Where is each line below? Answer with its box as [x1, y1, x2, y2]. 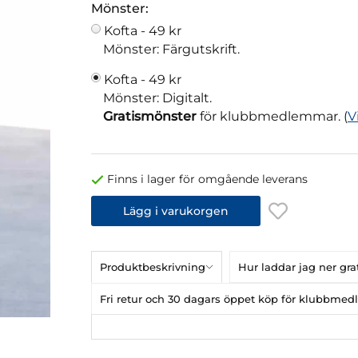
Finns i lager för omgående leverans [107, 172, 308, 187]
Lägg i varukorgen [123, 203, 229, 218]
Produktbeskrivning [100, 260, 205, 273]
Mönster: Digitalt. [103, 90, 212, 106]
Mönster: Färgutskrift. [103, 42, 240, 58]
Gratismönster [103, 109, 197, 125]
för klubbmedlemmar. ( [197, 109, 348, 125]
